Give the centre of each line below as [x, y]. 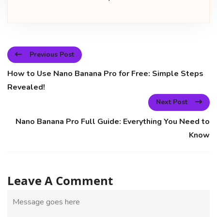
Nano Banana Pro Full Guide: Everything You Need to [113, 121]
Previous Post [52, 54]
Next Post [172, 102]
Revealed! [26, 87]
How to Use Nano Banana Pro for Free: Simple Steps [105, 74]
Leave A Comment [60, 180]
